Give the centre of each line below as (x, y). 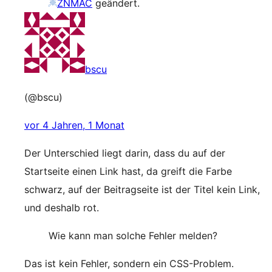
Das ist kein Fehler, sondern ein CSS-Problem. (129, 263)
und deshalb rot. (62, 208)
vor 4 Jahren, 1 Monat (74, 125)
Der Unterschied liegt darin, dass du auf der (125, 153)
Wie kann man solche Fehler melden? (133, 236)
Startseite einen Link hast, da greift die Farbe (128, 171)
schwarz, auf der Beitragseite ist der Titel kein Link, (142, 189)
